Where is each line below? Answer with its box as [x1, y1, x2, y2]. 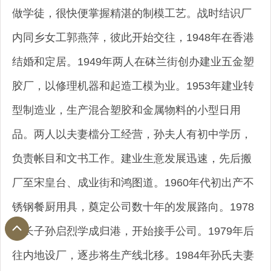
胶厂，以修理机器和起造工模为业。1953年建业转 [12, 79, 254, 92]
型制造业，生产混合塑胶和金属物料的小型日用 [12, 103, 241, 116]
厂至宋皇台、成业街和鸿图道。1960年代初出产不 [12, 176, 254, 189]
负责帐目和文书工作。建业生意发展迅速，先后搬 [12, 152, 252, 165]
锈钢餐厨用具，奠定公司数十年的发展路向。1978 [12, 200, 254, 213]
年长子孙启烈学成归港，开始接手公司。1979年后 [12, 224, 254, 237]
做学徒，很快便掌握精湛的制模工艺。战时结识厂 [12, 7, 252, 19]
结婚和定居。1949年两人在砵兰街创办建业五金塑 [12, 55, 254, 68]
